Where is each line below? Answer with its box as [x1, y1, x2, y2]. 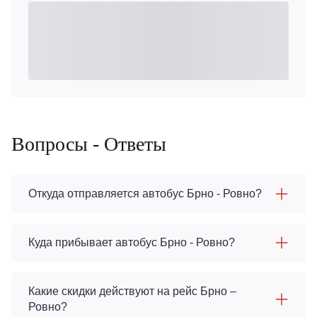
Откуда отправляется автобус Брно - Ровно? [28, 188, 262, 200]
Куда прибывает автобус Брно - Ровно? [28, 236, 235, 248]
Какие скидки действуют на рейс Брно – [28, 285, 236, 297]
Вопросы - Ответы [11, 133, 166, 155]
